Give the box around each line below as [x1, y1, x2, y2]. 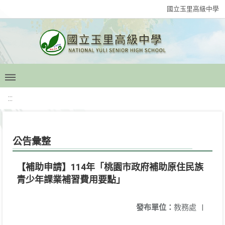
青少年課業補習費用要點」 [17, 174, 125, 185]
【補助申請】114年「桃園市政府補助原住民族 [17, 162, 203, 172]
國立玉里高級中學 [167, 5, 219, 13]
